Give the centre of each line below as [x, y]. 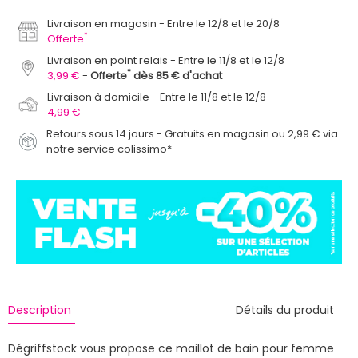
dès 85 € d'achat [177, 75]
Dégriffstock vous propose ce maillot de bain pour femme [171, 348]
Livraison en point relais [108, 60]
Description [39, 310]
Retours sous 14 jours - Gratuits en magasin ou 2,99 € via [193, 133]
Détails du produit [285, 310]
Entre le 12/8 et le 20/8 [224, 23]
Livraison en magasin [102, 23]
